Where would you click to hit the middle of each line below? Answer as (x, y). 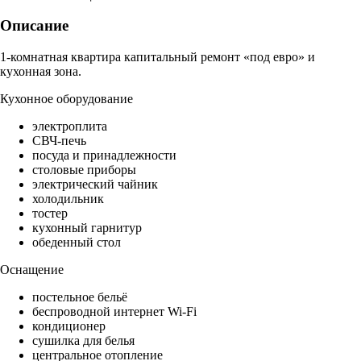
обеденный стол (77, 243)
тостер (50, 214)
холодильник (68, 199)
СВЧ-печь (59, 141)
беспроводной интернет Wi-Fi (114, 312)
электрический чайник (95, 185)
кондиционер (69, 326)
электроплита (70, 127)
